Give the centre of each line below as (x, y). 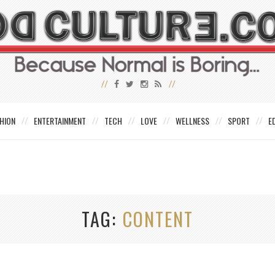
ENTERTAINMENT (60, 121)
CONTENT (158, 219)
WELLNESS (192, 121)
